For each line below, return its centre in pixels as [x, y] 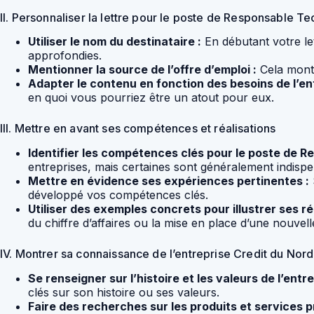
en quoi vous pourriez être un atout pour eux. [151, 98]
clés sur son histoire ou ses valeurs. [124, 292]
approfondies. [65, 56]
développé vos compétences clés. [118, 195]
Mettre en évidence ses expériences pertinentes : [169, 181]
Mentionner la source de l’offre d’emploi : [142, 70]
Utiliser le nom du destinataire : [115, 42]
